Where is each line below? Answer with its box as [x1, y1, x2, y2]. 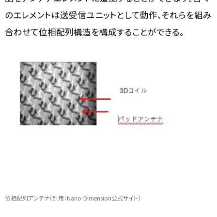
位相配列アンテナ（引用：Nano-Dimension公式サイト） [5, 194, 141, 202]
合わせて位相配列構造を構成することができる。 [5, 25, 184, 38]
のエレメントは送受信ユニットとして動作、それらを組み [5, 8, 212, 21]
